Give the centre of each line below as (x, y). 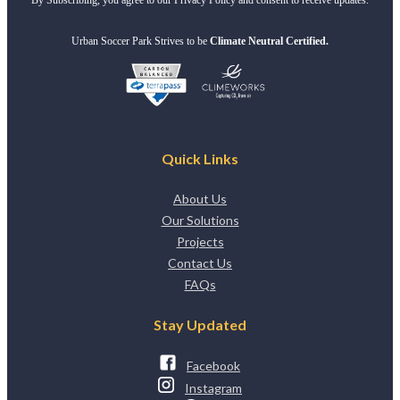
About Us (200, 198)
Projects (200, 241)
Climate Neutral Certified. (269, 41)
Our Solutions (200, 220)
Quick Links (200, 158)
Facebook (213, 365)
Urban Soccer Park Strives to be (141, 41)
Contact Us (200, 262)
